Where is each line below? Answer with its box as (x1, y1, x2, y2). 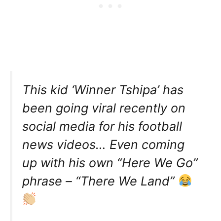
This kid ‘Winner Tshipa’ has (22, 82, 184, 97)
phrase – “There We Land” (22, 174, 178, 188)
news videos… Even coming (22, 137, 184, 152)
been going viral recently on (22, 101, 185, 115)
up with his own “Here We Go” (22, 155, 198, 170)
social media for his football (22, 119, 182, 134)
